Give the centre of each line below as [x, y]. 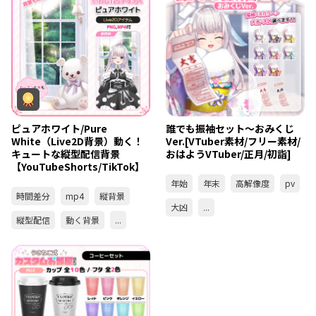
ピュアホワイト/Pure [59, 128]
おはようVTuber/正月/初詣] [229, 153]
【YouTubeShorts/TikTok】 [78, 166]
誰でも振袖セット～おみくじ [230, 128]
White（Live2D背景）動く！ [77, 141]
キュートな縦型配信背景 [66, 153]
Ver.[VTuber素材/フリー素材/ [233, 141]
